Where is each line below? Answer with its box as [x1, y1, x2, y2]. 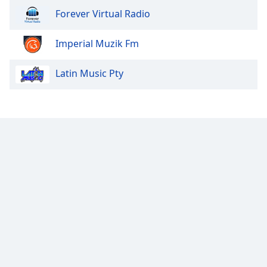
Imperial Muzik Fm [55, 36, 139, 50]
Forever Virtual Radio [55, 7, 150, 20]
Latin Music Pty [55, 66, 123, 80]
